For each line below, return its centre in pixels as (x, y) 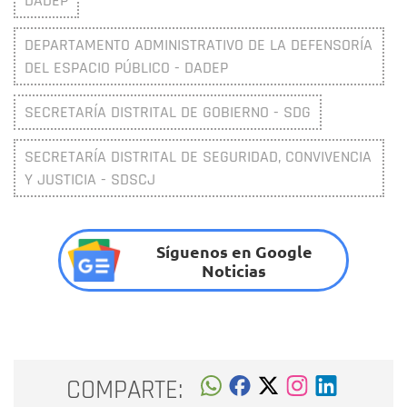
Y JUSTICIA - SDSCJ (90, 180)
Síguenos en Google (234, 251)
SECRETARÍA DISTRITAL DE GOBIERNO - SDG (168, 113)
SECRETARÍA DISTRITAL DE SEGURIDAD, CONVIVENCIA (198, 157)
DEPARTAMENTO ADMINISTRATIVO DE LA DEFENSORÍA (199, 45)
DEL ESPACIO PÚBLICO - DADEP (126, 68)
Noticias (234, 270)
